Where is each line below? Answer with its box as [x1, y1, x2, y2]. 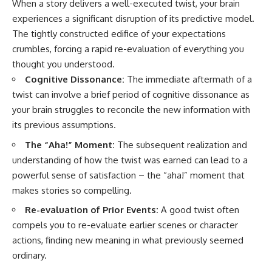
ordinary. [12, 250, 47, 262]
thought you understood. [12, 58, 115, 70]
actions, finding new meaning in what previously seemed [12, 234, 243, 246]
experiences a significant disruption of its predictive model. [12, 13, 254, 25]
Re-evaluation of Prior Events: [25, 204, 158, 216]
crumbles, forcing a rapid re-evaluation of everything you [12, 43, 244, 55]
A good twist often [158, 204, 239, 216]
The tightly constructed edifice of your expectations [12, 28, 226, 40]
